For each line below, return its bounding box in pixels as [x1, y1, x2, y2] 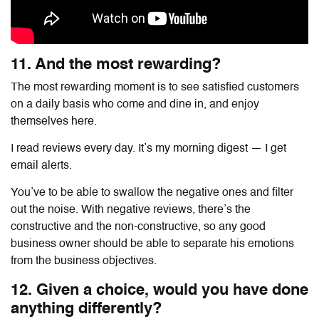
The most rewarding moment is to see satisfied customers [11, 81, 299, 93]
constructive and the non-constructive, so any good [11, 221, 266, 233]
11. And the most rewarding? [11, 56, 221, 73]
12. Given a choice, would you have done [11, 282, 308, 298]
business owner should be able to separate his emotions [11, 238, 294, 250]
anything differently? [11, 300, 162, 317]
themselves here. [11, 115, 100, 127]
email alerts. [11, 159, 75, 172]
